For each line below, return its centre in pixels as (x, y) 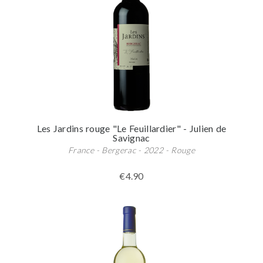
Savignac (131, 138)
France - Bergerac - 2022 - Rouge (131, 150)
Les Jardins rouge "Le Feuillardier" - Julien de (131, 128)
